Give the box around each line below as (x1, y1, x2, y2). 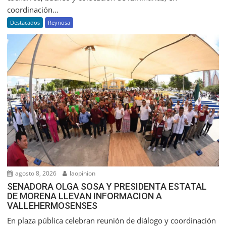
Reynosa (48, 19, 71, 27)
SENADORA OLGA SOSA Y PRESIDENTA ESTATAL (7, 181, 207, 192)
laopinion (68, 169, 96, 178)
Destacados (10, 19, 40, 27)
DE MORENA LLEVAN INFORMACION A (7, 191, 162, 202)
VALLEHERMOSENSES (7, 200, 98, 211)
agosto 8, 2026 (14, 169, 57, 178)
